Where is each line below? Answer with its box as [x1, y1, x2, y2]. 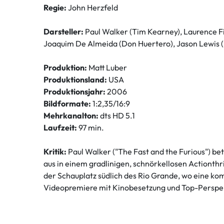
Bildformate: [43, 98, 91, 109]
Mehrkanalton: [43, 110, 98, 121]
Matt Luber [87, 62, 127, 73]
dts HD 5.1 [98, 110, 135, 121]
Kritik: [43, 146, 66, 157]
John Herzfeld [66, 2, 118, 13]
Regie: [43, 2, 66, 13]
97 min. [77, 122, 104, 133]
